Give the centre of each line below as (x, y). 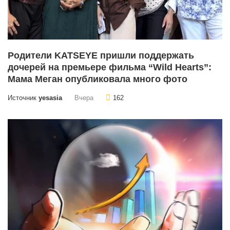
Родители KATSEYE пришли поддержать (101, 56)
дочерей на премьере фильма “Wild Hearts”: (110, 68)
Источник (23, 98)
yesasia (50, 98)
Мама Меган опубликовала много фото (98, 79)
